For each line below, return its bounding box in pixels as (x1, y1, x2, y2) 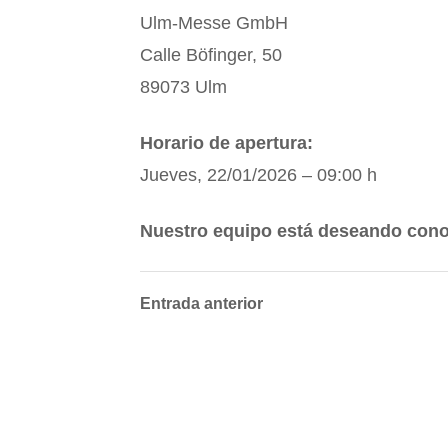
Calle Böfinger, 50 (139, 44, 282, 65)
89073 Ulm (139, 76, 227, 97)
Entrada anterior (139, 294, 263, 312)
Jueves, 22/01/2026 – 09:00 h (139, 164, 377, 185)
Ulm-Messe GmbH (139, 12, 288, 33)
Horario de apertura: (139, 132, 313, 153)
